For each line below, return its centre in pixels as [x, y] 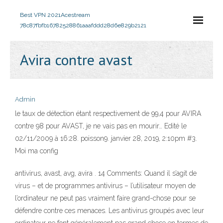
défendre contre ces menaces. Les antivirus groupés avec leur [110, 211]
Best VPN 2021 [40, 15]
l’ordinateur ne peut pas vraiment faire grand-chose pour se [105, 198]
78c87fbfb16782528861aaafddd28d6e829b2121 [83, 25]
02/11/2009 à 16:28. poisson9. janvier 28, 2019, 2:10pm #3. [106, 138]
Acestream [75, 15]
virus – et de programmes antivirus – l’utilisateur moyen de [105, 186]
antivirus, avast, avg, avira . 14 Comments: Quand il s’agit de [106, 173]
